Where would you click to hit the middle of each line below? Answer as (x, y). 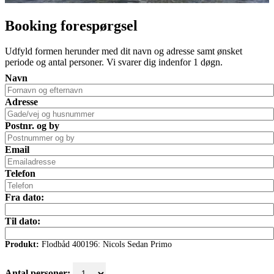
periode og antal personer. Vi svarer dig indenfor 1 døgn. (114, 62)
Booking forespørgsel (71, 25)
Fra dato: (24, 198)
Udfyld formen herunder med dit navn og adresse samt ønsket (124, 51)
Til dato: (23, 221)
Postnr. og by (32, 126)
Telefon (20, 174)
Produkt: (22, 245)
